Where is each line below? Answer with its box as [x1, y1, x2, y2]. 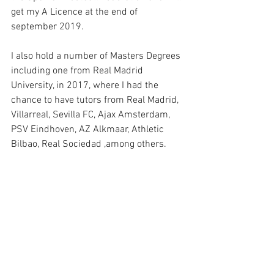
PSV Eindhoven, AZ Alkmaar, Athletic [11, 123, 166, 136]
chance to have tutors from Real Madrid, [11, 94, 181, 106]
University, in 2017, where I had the [11, 79, 161, 92]
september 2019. [11, 20, 84, 33]
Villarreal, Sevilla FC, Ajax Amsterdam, [11, 108, 172, 121]
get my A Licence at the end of [11, 6, 140, 18]
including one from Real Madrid [11, 64, 146, 77]
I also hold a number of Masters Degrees [11, 50, 183, 62]
